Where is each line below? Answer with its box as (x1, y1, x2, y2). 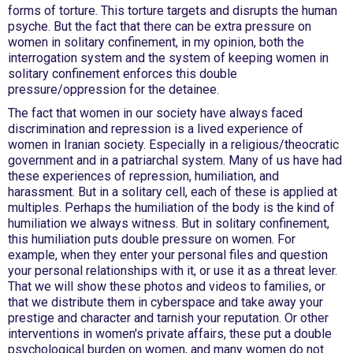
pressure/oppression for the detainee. (8, 82, 219, 97)
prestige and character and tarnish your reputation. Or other (8, 310, 329, 325)
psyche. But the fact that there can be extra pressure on (8, 19, 311, 34)
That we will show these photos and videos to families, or (8, 279, 325, 294)
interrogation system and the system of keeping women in (8, 50, 329, 65)
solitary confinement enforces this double (8, 66, 237, 81)
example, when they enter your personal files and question (8, 247, 328, 262)
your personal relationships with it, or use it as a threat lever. (8, 263, 337, 278)
